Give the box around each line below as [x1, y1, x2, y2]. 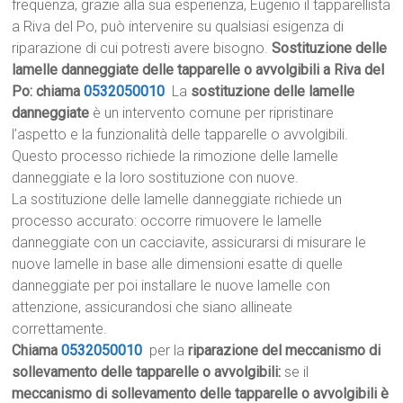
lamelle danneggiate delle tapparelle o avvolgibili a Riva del [12, 61, 385, 79]
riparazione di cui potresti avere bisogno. [12, 40, 273, 58]
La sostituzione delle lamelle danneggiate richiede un [12, 191, 343, 209]
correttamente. [12, 320, 108, 338]
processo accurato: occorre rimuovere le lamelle [12, 212, 323, 230]
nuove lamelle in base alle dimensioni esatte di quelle [12, 255, 344, 273]
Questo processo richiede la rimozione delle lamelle [12, 148, 339, 166]
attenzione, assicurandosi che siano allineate [12, 299, 293, 317]
